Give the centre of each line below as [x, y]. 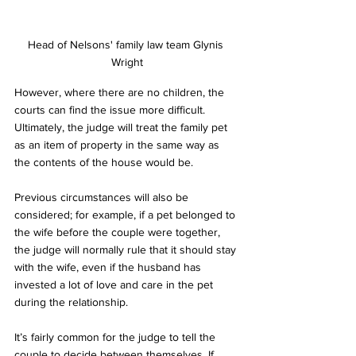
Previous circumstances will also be [103, 197]
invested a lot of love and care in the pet [115, 285]
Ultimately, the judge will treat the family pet [122, 128]
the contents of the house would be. [104, 163]
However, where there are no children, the [121, 93]
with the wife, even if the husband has [109, 267]
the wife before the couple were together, [119, 232]
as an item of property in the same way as [118, 145]
